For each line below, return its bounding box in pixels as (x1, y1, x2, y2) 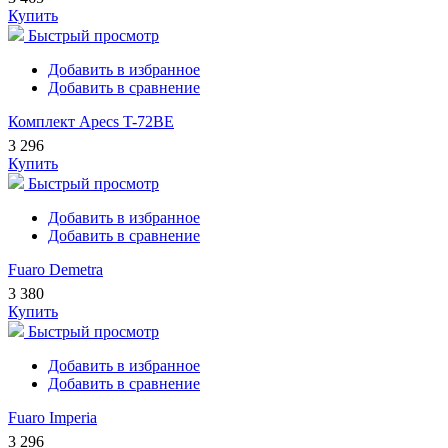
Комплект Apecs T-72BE (8, 113, 174, 131)
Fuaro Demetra (8, 261, 103, 279)
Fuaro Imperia (8, 409, 97, 427)
